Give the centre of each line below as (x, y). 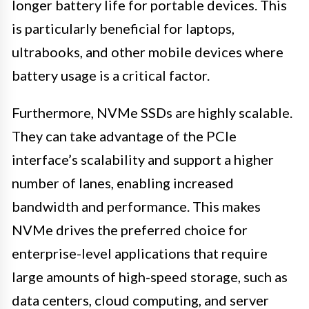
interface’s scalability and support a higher (143, 160)
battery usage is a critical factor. (111, 76)
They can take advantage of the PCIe (124, 136)
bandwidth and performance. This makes (136, 207)
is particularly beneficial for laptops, (123, 29)
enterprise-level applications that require (140, 253)
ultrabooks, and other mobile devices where (148, 52)
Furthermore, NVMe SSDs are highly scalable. (152, 113)
